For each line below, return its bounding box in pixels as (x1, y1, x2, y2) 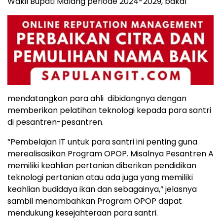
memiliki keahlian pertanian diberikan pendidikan (7, 160, 196, 172)
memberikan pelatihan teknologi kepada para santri (7, 105, 211, 116)
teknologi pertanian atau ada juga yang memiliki (7, 172, 193, 184)
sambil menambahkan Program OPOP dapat (7, 195, 182, 207)
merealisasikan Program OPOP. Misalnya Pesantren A (7, 148, 214, 160)
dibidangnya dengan (108, 93, 186, 105)
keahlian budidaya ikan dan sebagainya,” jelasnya (7, 184, 197, 195)
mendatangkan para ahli (7, 93, 104, 105)
